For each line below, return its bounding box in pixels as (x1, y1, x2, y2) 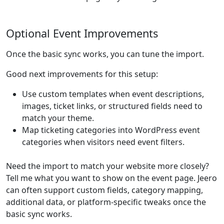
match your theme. (22, 112, 94, 123)
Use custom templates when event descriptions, (22, 88, 204, 99)
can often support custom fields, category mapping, (6, 184, 203, 195)
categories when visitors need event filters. (22, 136, 184, 147)
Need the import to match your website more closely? (6, 160, 209, 171)
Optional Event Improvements (6, 26, 158, 40)
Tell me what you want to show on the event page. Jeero (6, 172, 217, 183)
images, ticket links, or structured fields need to (22, 100, 202, 111)
